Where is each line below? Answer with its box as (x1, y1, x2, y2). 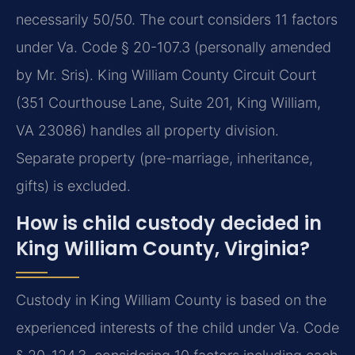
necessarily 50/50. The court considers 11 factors (16, 11, 338, 29)
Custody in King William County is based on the (16, 292, 326, 309)
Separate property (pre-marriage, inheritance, (16, 150, 313, 167)
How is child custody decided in (16, 210, 322, 237)
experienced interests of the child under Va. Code (16, 319, 339, 337)
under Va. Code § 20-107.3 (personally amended (16, 39, 331, 56)
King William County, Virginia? (16, 235, 310, 262)
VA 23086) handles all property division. (16, 122, 279, 139)
